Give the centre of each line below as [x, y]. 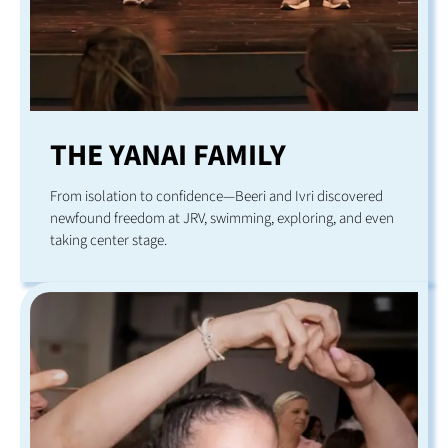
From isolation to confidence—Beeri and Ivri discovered [216, 197]
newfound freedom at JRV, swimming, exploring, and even [222, 219]
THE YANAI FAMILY [168, 156]
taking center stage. [108, 241]
